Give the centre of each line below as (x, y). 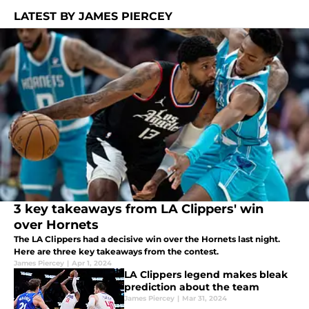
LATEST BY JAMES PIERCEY (93, 16)
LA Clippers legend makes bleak (206, 275)
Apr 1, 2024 (92, 263)
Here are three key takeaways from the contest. (116, 252)
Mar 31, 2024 (205, 299)
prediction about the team (192, 287)
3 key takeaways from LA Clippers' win (139, 209)
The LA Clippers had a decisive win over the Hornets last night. (147, 239)
